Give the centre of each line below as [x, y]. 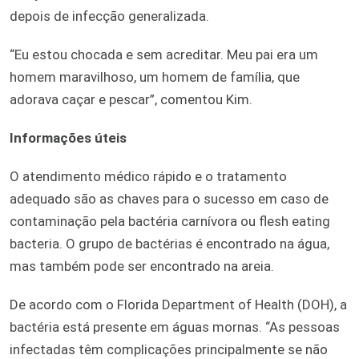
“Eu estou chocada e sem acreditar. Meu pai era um [164, 54]
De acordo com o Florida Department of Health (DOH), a [178, 304]
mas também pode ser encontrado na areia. [142, 266]
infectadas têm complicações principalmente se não [169, 349]
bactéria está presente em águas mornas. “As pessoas [175, 327]
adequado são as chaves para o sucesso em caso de [169, 198]
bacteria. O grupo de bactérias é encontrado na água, [169, 243]
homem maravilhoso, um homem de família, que [155, 77]
